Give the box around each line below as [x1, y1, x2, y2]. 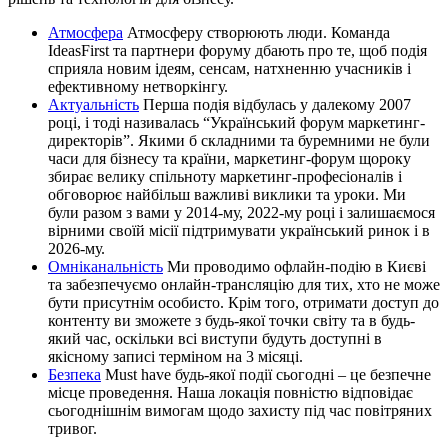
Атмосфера [48, 23, 123, 41]
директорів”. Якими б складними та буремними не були [48, 131, 430, 149]
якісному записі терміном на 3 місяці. [48, 347, 303, 365]
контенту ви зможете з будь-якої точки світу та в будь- [48, 311, 415, 329]
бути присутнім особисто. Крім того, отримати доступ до [48, 293, 439, 311]
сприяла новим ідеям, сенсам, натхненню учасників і [48, 59, 411, 77]
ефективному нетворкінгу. [48, 77, 228, 95]
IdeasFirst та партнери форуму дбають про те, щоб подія [48, 41, 427, 59]
